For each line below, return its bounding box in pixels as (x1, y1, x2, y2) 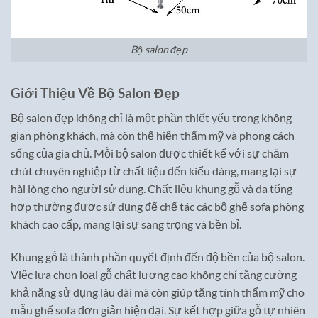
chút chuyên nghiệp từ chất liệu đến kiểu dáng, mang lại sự (11, 163, 297, 177)
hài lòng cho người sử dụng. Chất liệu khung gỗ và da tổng (11, 181, 292, 195)
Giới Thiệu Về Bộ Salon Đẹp (11, 84, 180, 102)
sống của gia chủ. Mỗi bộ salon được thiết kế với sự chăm (11, 146, 289, 160)
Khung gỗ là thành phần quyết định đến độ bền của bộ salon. (11, 249, 305, 263)
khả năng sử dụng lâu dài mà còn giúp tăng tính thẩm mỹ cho (11, 285, 305, 299)
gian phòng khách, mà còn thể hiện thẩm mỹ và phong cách (11, 128, 295, 142)
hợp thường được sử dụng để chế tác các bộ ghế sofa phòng (11, 199, 304, 213)
